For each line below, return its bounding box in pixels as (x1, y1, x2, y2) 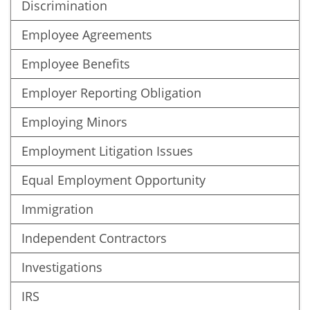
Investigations (21, 259, 102, 275)
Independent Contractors (21, 230, 167, 246)
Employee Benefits (21, 55, 130, 72)
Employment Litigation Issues (21, 143, 193, 159)
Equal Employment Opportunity (21, 172, 206, 188)
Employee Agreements (21, 26, 152, 43)
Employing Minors (21, 113, 127, 130)
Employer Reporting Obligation (21, 84, 201, 101)
